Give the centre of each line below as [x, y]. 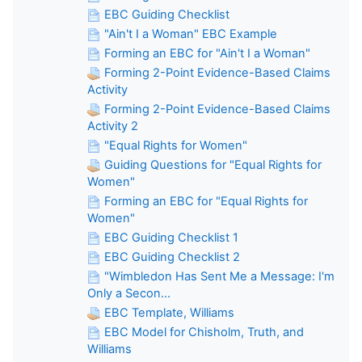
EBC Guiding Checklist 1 [171, 237]
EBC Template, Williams [169, 312]
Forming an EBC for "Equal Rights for [206, 201]
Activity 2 [113, 126]
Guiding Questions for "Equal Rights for [213, 164]
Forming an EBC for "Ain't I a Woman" [207, 53]
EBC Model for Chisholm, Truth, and [204, 332]
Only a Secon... [129, 293]
